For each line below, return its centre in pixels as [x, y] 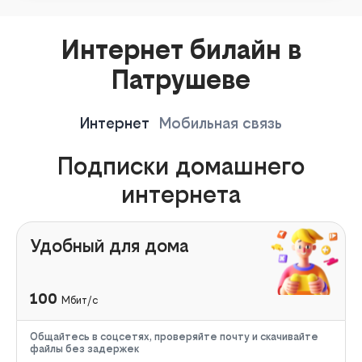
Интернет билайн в [181, 50]
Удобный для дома [109, 245]
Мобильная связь [221, 123]
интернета [181, 194]
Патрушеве [181, 80]
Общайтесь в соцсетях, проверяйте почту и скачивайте [174, 336]
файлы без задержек [84, 348]
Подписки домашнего [181, 166]
